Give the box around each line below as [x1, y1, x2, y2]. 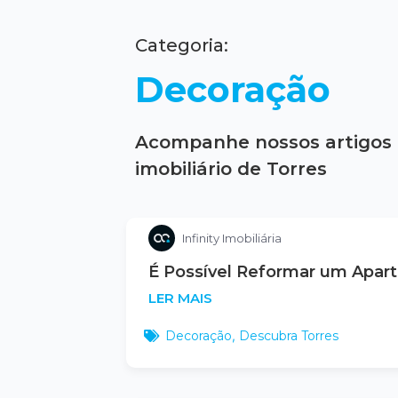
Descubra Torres [239, 328, 338, 344]
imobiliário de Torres [135, 158, 327, 179]
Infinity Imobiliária [182, 231, 282, 245]
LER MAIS [148, 290, 212, 306]
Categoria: [135, 35, 228, 56]
